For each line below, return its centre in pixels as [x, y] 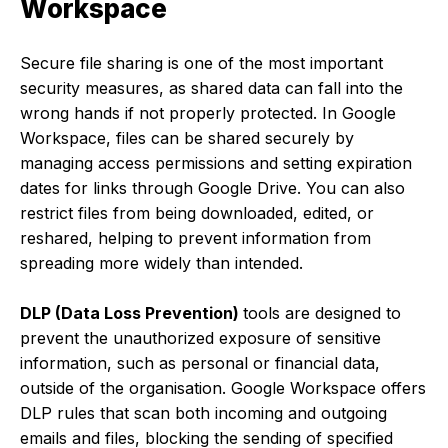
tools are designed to [322, 312]
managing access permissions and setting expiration [216, 162]
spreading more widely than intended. [161, 262]
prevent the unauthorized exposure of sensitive [200, 337]
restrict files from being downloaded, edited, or [197, 212]
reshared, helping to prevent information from [195, 237]
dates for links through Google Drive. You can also [212, 187]
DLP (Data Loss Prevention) [131, 312]
